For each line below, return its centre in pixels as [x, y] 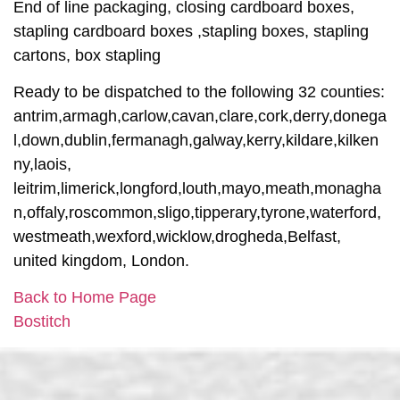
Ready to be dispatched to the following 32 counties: [199, 92]
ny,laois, [42, 165]
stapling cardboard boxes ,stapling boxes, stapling [191, 31]
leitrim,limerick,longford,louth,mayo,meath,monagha [197, 189]
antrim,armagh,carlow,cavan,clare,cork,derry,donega [200, 117]
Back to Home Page [85, 298]
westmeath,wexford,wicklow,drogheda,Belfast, [177, 237]
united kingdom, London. [101, 261]
